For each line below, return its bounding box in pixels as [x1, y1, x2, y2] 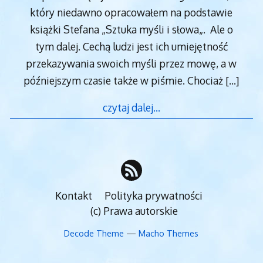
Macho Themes [139, 227, 199, 238]
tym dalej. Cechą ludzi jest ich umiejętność [35, 39, 228, 53]
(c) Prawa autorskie [90, 204, 178, 218]
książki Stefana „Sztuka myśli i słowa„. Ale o [29, 22, 233, 36]
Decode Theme [64, 227, 124, 238]
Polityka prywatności [104, 189, 203, 203]
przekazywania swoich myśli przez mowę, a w [26, 56, 237, 70]
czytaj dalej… [102, 101, 160, 114]
